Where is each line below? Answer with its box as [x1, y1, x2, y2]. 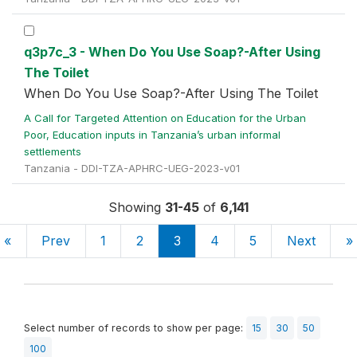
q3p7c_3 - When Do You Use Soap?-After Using [24, 44, 320, 60]
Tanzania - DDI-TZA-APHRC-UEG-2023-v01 [24, 162, 240, 175]
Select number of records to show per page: [24, 321, 246, 334]
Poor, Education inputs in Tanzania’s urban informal [24, 128, 280, 141]
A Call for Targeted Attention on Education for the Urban [24, 112, 306, 124]
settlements [24, 145, 84, 158]
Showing [108, 199, 165, 215]
